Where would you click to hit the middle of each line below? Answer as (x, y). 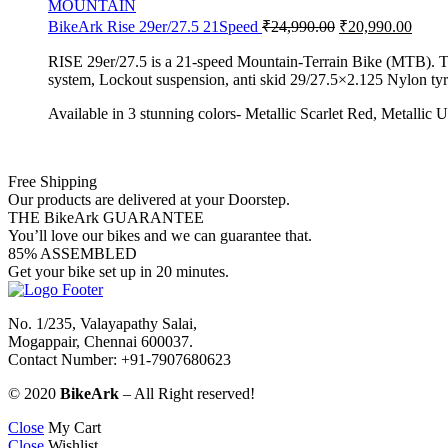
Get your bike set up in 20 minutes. (118, 271)
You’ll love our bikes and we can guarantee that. (160, 235)
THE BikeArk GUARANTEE (106, 217)
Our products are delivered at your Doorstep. (149, 199)
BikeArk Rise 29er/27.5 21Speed (155, 26)
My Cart (74, 427)
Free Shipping (52, 181)
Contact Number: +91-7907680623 (119, 359)
